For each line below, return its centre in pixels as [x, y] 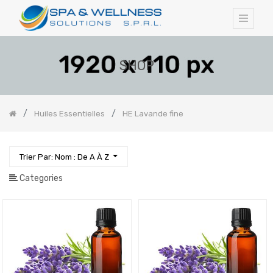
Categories [40, 179]
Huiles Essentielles [69, 113]
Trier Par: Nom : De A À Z [64, 157]
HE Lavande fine [153, 113]
